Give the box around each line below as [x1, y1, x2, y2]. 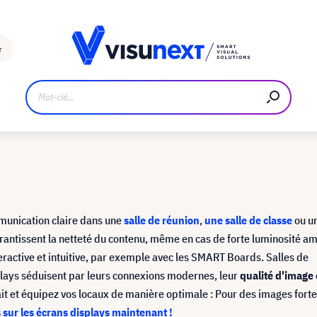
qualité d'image [240, 268, 313, 282]
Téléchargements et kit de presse [71, 13, 210, 26]
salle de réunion [124, 213, 200, 227]
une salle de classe [204, 213, 292, 227]
